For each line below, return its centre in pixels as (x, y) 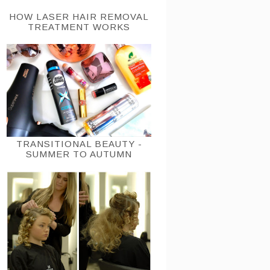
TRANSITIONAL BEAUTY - (79, 144)
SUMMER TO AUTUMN (79, 154)
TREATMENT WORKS (79, 27)
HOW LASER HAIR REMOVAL (79, 16)
